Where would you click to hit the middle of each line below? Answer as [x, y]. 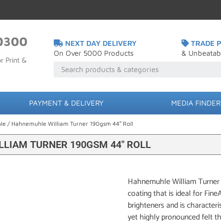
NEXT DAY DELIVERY [100, 43]
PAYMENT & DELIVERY [66, 103]
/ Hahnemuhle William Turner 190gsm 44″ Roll [69, 124]
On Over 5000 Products [94, 53]
